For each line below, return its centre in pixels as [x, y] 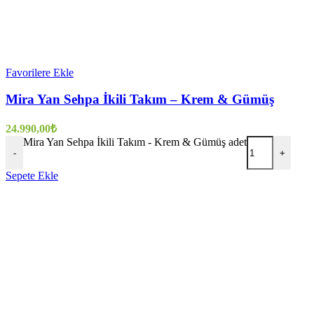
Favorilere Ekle [40, 72]
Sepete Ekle [32, 176]
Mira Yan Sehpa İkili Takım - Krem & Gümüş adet [135, 142]
